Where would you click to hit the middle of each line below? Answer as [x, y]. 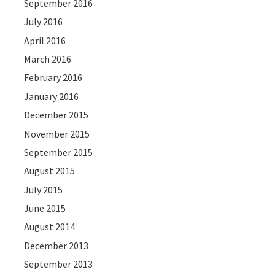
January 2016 [52, 96]
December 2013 [56, 245]
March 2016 [48, 59]
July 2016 [44, 22]
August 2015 [50, 171]
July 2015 [44, 189]
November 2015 [57, 134]
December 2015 [56, 115]
